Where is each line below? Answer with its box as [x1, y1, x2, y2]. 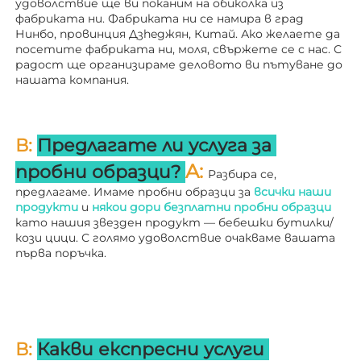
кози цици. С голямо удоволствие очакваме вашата [15, 230, 335, 246]
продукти [15, 200, 81, 215]
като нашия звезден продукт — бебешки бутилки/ [15, 215, 334, 230]
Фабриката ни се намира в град [108, 11, 304, 27]
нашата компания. [15, 73, 132, 88]
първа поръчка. [15, 246, 110, 261]
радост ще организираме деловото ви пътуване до [15, 57, 342, 73]
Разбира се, [208, 167, 276, 182]
